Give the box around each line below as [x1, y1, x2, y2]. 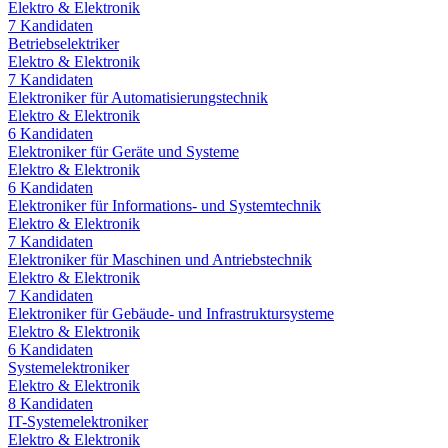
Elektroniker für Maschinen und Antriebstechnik [8, 250, 312, 268]
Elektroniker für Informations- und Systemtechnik [8, 196, 321, 214]
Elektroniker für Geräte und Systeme [8, 142, 239, 160]
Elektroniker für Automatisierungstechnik [8, 88, 268, 106]
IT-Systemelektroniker [8, 412, 148, 430]
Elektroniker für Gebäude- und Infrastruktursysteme [8, 304, 334, 322]
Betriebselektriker [8, 34, 119, 52]
